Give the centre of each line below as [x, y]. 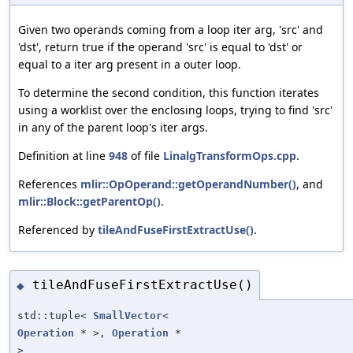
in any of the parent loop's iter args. [113, 127]
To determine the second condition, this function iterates [169, 92]
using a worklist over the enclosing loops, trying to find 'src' [175, 110]
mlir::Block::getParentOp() [89, 201]
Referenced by [58, 229]
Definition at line [63, 155]
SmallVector [128, 315]
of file [145, 155]
